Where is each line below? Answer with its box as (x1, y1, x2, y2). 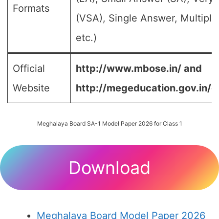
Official (13, 63, 45, 74)
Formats (13, 2, 49, 14)
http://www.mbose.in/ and (76, 63, 202, 74)
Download (68, 157, 151, 178)
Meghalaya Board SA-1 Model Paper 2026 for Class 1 (37, 120, 182, 127)
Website (13, 82, 50, 94)
